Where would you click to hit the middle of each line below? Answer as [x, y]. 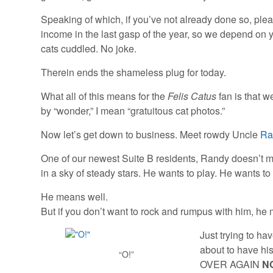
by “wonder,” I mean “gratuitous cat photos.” [133, 111]
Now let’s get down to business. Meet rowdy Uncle [151, 135]
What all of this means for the [105, 96]
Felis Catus [193, 96]
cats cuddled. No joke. [89, 49]
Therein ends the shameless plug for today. [134, 73]
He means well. [75, 197]
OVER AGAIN [231, 264]
